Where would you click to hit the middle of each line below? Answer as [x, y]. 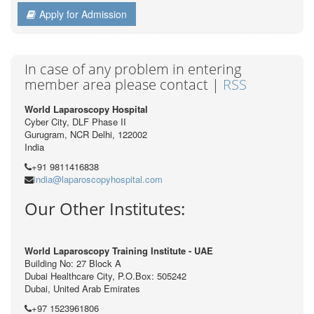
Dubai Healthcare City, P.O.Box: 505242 [105, 276]
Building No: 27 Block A [73, 264]
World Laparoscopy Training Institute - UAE [119, 251]
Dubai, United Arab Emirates [82, 289]
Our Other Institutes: [105, 209]
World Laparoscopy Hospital [86, 109]
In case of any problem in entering [133, 69]
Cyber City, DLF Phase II [75, 122]
